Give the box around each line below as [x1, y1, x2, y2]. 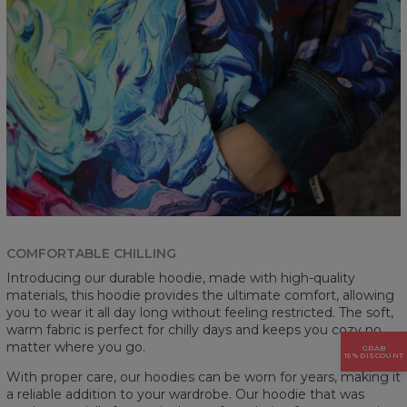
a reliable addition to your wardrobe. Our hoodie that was [6, 385, 364, 402]
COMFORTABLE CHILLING [6, 244, 176, 262]
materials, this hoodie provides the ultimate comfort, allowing [6, 286, 394, 303]
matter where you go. [6, 338, 145, 355]
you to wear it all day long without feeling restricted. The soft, [6, 303, 393, 321]
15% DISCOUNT [343, 350, 404, 360]
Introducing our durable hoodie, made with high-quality [6, 269, 355, 286]
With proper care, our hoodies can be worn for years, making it [6, 368, 401, 385]
